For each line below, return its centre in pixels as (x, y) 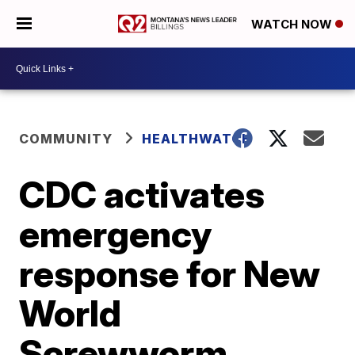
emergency (116, 234)
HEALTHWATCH (197, 139)
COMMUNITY (66, 139)
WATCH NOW (293, 25)
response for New (170, 273)
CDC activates (142, 194)
